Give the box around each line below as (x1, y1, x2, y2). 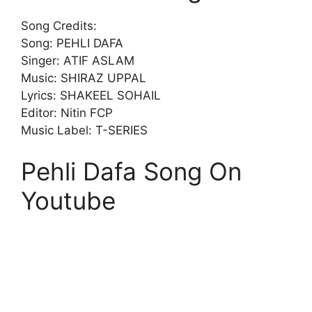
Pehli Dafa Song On (21, 157, 242, 186)
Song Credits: (21, 18, 97, 33)
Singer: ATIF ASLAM (21, 53, 134, 68)
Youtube (21, 186, 116, 215)
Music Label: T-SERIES (21, 123, 148, 137)
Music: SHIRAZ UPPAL (21, 70, 146, 85)
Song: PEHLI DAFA (21, 36, 123, 50)
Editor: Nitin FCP (21, 105, 113, 120)
